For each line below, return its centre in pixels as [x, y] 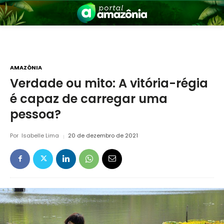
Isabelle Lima [40, 136]
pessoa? [35, 114]
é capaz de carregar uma [89, 99]
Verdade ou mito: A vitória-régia [109, 83]
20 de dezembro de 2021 [103, 136]
